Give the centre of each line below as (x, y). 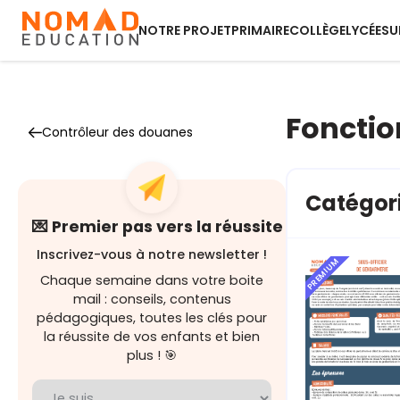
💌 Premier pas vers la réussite (158, 227)
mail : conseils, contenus (152, 299)
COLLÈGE (317, 30)
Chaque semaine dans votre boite (152, 280)
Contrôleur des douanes (117, 132)
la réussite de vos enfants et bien (152, 337)
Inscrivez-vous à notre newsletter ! (152, 254)
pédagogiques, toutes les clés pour (152, 318)
